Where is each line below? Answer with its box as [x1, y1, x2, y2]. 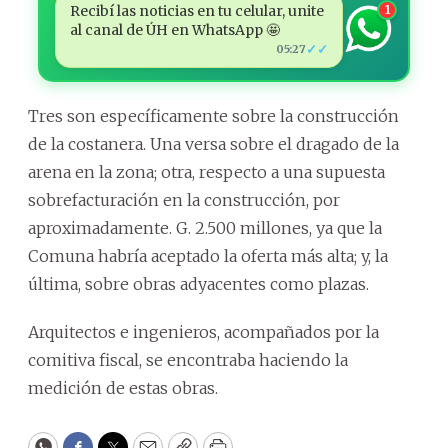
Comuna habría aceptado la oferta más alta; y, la [28, 245, 388, 266]
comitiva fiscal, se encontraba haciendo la [28, 349, 348, 370]
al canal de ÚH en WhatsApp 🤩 [69, 20, 280, 39]
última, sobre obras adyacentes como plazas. [28, 273, 369, 294]
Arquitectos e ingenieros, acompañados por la [28, 321, 379, 342]
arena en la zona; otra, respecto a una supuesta [28, 161, 385, 182]
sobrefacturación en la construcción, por [28, 189, 340, 210]
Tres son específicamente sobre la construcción [28, 105, 399, 126]
